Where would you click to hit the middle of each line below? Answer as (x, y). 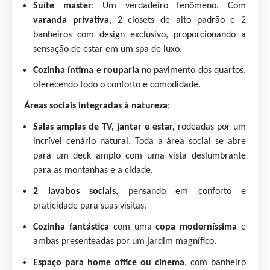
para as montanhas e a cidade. (93, 171)
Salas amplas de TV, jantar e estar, (104, 127)
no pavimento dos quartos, (193, 71)
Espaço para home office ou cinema (109, 263)
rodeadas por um (210, 127)
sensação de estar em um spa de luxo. (108, 49)
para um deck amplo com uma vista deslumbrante (140, 156)
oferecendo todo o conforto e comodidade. (117, 85)
